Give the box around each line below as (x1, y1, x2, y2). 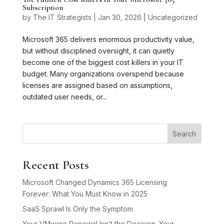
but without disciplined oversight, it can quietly (22, 46, 174, 55)
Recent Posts (22, 157, 89, 173)
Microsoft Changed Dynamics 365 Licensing (22, 178, 167, 187)
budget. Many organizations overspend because (22, 69, 184, 78)
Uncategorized (147, 13, 197, 22)
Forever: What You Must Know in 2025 (22, 189, 147, 198)
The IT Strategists (32, 13, 91, 22)
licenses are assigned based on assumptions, (22, 81, 172, 90)
